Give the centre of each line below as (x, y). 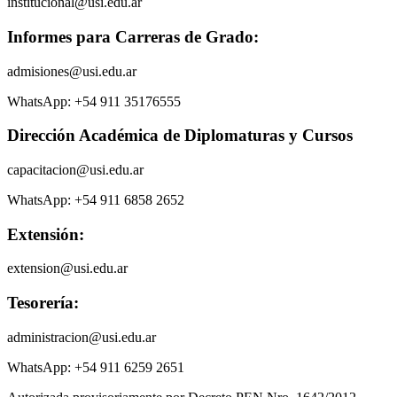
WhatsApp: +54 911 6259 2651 (96, 367)
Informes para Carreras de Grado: (133, 36)
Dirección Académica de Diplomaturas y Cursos (180, 136)
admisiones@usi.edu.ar (72, 71)
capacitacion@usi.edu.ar (75, 169)
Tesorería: (43, 303)
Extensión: (46, 234)
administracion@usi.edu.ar (82, 337)
